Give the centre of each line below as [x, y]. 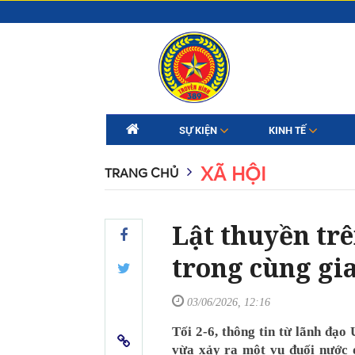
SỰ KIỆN [199, 130]
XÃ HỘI [233, 174]
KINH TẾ [288, 130]
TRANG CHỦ [141, 173]
